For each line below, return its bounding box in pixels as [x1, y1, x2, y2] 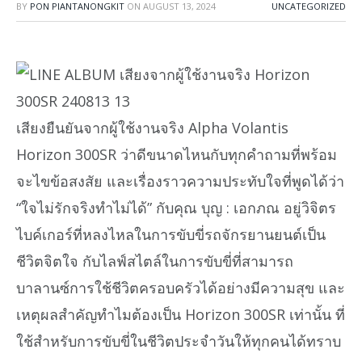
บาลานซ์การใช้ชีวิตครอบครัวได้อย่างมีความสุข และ [16, 277, 345, 297]
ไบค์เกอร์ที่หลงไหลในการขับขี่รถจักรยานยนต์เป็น [16, 224, 326, 244]
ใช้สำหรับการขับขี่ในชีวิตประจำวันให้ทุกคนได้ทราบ [16, 330, 341, 351]
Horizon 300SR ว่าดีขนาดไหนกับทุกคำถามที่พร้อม [16, 144, 337, 164]
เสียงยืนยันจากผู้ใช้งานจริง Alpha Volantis [16, 117, 288, 137]
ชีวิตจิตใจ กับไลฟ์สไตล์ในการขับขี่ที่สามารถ [16, 250, 293, 271]
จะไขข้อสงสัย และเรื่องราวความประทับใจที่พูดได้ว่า [16, 170, 344, 191]
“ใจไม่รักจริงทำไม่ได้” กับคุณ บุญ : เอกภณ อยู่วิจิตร [16, 197, 336, 217]
